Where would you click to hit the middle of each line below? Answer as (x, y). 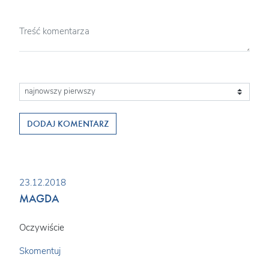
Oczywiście (42, 227)
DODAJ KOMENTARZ (68, 123)
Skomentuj (40, 251)
